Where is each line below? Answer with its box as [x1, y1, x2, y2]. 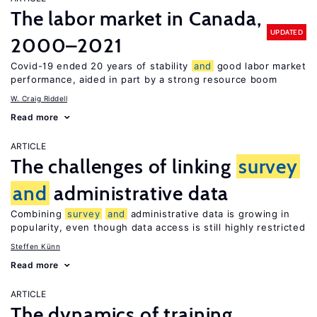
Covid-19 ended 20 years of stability [11, 60, 192, 71]
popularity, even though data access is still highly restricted [11, 221, 306, 233]
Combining [11, 208, 65, 219]
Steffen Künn [11, 242, 60, 250]
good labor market [214, 60, 306, 71]
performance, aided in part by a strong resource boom [11, 74, 277, 85]
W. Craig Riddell [11, 94, 67, 103]
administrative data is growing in [127, 208, 290, 219]
